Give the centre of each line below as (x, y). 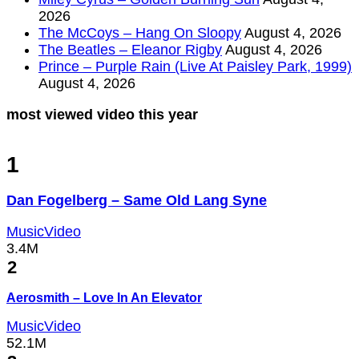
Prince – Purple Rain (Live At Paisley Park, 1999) (195, 67)
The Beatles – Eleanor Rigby (130, 50)
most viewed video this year (102, 115)
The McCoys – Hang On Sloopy (140, 33)
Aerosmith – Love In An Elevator (104, 298)
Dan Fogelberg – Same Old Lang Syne (137, 201)
